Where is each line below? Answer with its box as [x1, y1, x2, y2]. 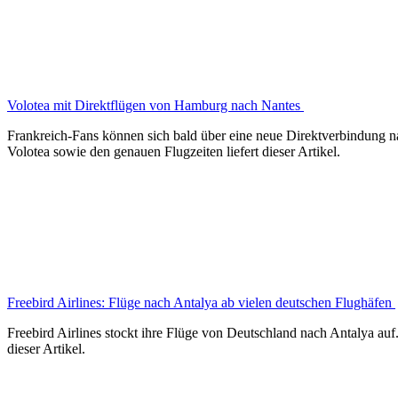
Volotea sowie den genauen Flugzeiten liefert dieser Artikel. [7, 143, 340, 159]
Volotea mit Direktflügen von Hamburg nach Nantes [7, 97, 304, 113]
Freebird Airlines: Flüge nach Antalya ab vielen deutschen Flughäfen [7, 294, 395, 310]
